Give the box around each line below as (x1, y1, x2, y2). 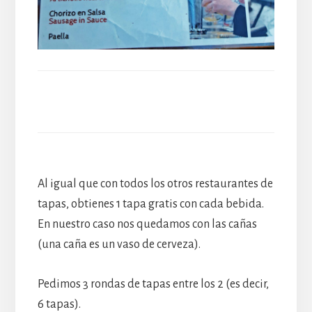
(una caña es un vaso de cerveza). (37, 237, 201, 251)
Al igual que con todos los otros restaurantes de (37, 177, 273, 190)
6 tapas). (37, 297, 81, 311)
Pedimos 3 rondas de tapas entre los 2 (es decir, (37, 277, 269, 290)
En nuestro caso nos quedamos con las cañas (37, 217, 257, 231)
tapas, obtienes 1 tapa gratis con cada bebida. (37, 197, 264, 210)
